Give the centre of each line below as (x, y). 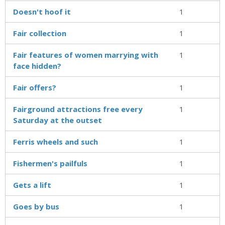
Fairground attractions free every (78, 109)
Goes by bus (36, 206)
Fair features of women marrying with (86, 54)
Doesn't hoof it (42, 11)
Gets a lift (32, 185)
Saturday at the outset (58, 120)
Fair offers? (35, 87)
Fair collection (40, 33)
